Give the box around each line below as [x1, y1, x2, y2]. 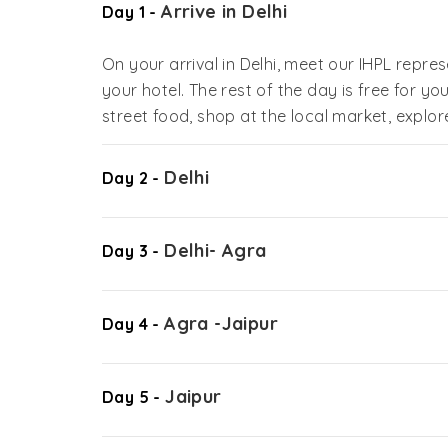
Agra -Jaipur [164, 311, 279, 335]
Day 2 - [102, 167, 165, 188]
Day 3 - [102, 240, 165, 261]
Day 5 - [102, 386, 166, 407]
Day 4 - [102, 313, 165, 334]
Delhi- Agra [164, 238, 267, 262]
